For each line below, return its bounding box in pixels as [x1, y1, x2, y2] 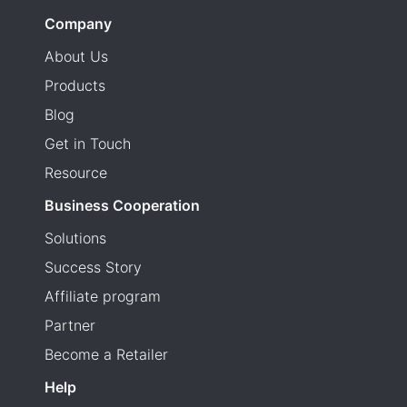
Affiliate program [45, 286, 161, 305]
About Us [45, 46, 108, 65]
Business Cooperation [45, 195, 200, 214]
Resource [45, 163, 107, 182]
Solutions [45, 228, 106, 247]
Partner [45, 315, 95, 334]
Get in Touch [45, 134, 131, 153]
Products [45, 75, 105, 94]
